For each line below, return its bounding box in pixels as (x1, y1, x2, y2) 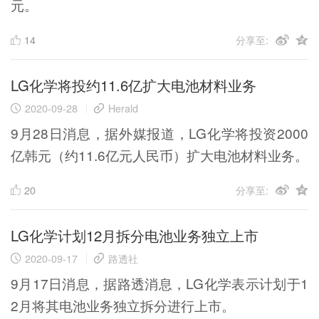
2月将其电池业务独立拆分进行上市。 (10, 295, 235, 315)
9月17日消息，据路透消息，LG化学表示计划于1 (10, 273, 309, 293)
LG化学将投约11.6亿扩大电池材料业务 (10, 75, 256, 96)
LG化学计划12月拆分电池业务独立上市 (10, 224, 258, 246)
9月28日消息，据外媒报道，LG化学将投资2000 (10, 123, 309, 143)
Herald (108, 100, 139, 115)
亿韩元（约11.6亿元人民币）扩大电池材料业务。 (10, 145, 308, 165)
